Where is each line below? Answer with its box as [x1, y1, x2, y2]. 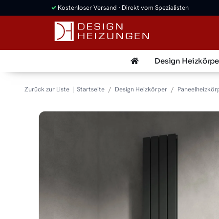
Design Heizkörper [115, 85, 167, 93]
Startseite [77, 85, 105, 93]
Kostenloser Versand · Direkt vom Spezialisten [56, 3, 189, 12]
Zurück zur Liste [24, 85, 69, 93]
